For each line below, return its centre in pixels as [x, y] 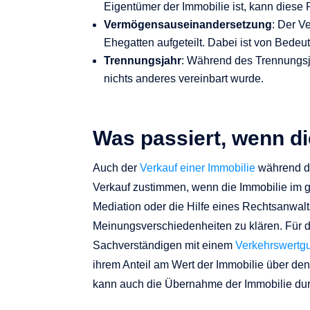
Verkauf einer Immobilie [198, 167]
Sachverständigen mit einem [164, 245]
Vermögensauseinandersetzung [188, 25]
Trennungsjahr [143, 61]
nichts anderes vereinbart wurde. [184, 79]
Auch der [117, 167]
